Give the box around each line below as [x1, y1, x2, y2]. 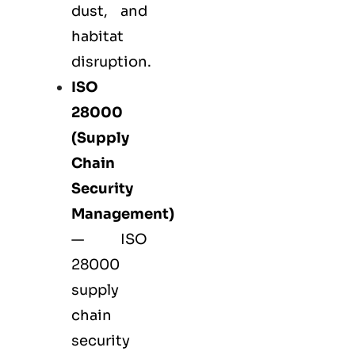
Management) [71, 205, 174, 223]
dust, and [71, 2, 147, 21]
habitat [71, 28, 124, 46]
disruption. [71, 53, 151, 71]
